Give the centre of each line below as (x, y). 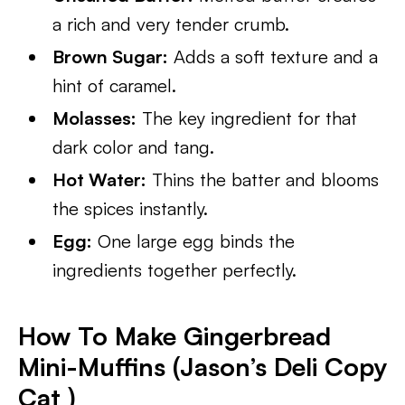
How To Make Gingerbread (174, 336)
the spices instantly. (131, 208)
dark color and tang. (134, 147)
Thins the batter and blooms (263, 179)
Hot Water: (100, 179)
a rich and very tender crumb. (171, 24)
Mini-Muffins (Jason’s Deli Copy (202, 367)
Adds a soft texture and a (273, 57)
